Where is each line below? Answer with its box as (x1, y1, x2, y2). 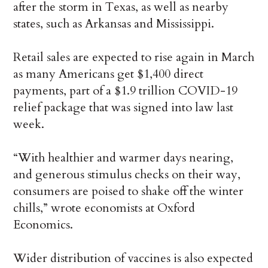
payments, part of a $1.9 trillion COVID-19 (13, 83, 238, 99)
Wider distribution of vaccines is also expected (13, 250, 254, 267)
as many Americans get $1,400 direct (13, 66, 204, 83)
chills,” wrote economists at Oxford (13, 200, 196, 217)
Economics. (13, 217, 74, 233)
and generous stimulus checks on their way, (13, 166, 241, 183)
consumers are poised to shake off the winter (13, 183, 244, 200)
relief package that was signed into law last (13, 99, 234, 116)
